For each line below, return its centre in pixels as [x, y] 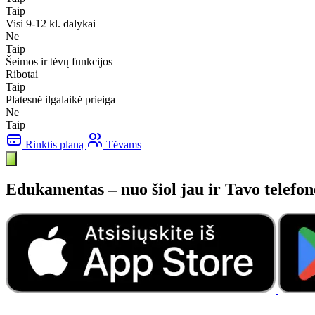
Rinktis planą [54, 144]
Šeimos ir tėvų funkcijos [59, 61]
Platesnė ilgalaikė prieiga [60, 99]
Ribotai [22, 74]
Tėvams [122, 144]
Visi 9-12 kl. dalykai [51, 23]
